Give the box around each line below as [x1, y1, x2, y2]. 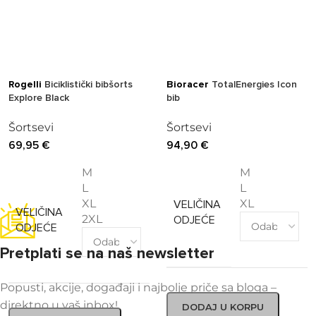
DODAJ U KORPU [182, 301, 264, 313]
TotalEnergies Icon [209, 78, 297, 91]
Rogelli [8, 78, 42, 91]
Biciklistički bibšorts [42, 78, 133, 91]
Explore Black [8, 92, 69, 104]
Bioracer [166, 78, 209, 91]
